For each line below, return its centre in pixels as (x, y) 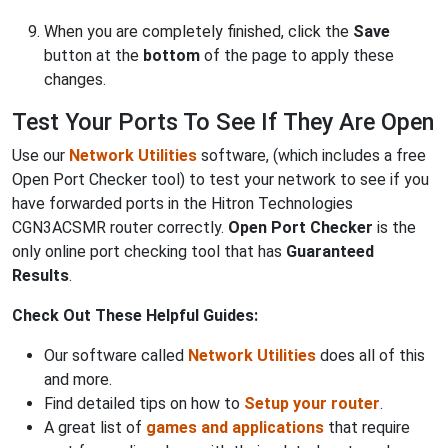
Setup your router (312, 403)
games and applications (235, 427)
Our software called (116, 355)
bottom (171, 55)
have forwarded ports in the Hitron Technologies (182, 203)
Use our (40, 155)
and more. (78, 379)
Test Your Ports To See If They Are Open (223, 121)
